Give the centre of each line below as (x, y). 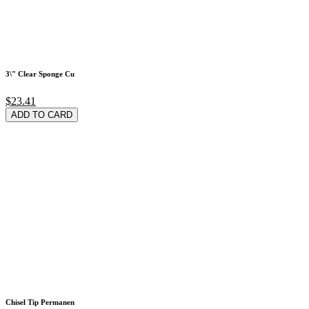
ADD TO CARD (42, 114)
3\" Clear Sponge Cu (40, 73)
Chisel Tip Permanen (40, 302)
